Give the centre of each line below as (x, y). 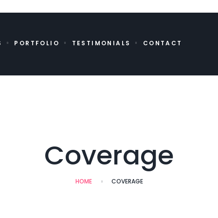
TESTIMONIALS (101, 43)
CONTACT (163, 43)
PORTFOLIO (37, 43)
